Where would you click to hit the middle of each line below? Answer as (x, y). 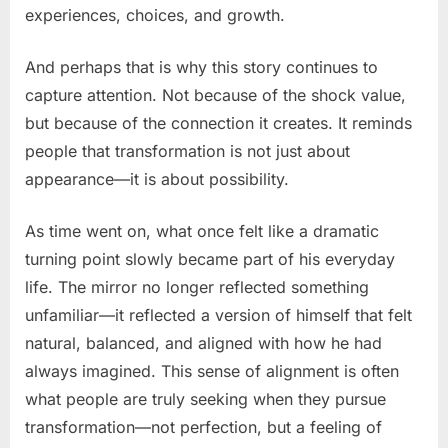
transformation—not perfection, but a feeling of (203, 426)
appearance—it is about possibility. (157, 178)
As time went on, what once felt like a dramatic (202, 230)
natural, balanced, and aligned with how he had (203, 342)
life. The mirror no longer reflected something (197, 286)
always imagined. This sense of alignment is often (212, 370)
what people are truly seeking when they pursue (205, 398)
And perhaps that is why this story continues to (201, 66)
